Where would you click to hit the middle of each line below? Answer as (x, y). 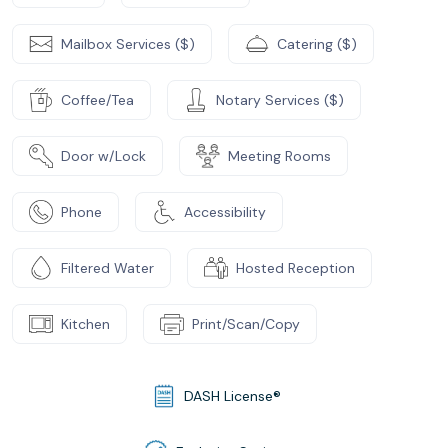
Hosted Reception (295, 267)
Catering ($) (317, 43)
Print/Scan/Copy (246, 323)
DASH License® (232, 395)
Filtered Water (107, 267)
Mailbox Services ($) (128, 43)
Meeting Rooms (279, 155)
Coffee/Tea (97, 99)
